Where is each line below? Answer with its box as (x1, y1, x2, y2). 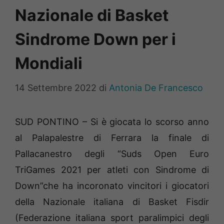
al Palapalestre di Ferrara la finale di (15, 132, 209, 143)
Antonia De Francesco (109, 82, 203, 93)
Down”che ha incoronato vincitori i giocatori (15, 180, 209, 191)
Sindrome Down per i (15, 29, 176, 49)
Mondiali (15, 53, 82, 73)
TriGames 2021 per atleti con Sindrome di (15, 164, 209, 175)
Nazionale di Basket (15, 5, 168, 25)
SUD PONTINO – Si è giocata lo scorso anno (15, 116, 209, 127)
